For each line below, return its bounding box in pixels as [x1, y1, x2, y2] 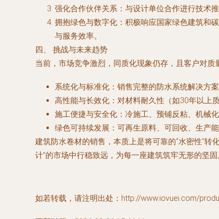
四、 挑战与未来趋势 [35, 45, 108, 54]
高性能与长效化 [55, 96, 109, 105]
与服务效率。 [55, 31, 102, 41]
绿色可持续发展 [55, 123, 109, 132]
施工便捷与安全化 [55, 109, 117, 119]
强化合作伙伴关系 [55, 4, 117, 13]
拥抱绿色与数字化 [55, 18, 117, 27]
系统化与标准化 [55, 82, 109, 91]
